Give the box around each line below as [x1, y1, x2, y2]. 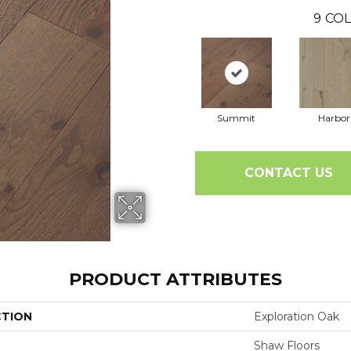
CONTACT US [244, 165, 333, 180]
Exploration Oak [254, 309, 339, 324]
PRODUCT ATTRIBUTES [69, 269, 282, 290]
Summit [217, 112, 255, 124]
